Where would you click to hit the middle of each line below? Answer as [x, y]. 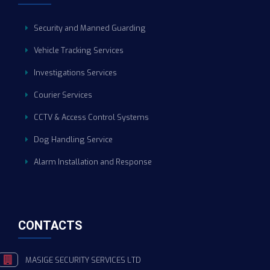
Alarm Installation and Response [93, 162]
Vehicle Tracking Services [79, 51]
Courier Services [63, 95]
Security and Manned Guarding [90, 28]
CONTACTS [50, 226]
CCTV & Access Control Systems [91, 118]
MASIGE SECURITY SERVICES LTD [83, 260]
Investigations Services [75, 73]
